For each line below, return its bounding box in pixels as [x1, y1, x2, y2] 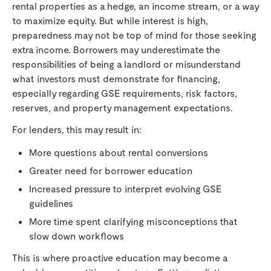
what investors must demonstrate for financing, [12, 73, 220, 85]
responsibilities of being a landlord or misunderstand [12, 58, 241, 70]
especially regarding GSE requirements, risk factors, [12, 87, 237, 99]
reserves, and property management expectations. [12, 102, 233, 114]
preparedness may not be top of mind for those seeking [12, 29, 256, 41]
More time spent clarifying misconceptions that [29, 215, 238, 227]
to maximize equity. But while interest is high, [12, 15, 208, 27]
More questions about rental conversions [29, 146, 208, 158]
